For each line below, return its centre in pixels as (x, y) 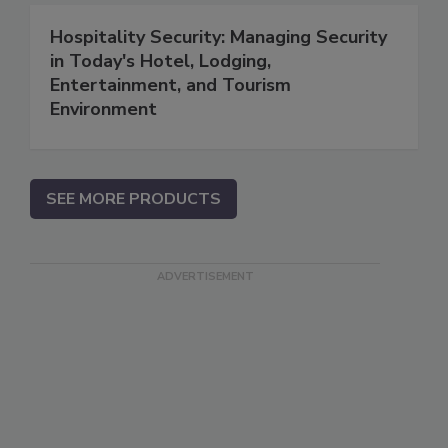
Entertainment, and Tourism (170, 85)
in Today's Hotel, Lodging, (160, 61)
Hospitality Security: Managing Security (218, 37)
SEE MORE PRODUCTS (133, 199)
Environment (103, 109)
